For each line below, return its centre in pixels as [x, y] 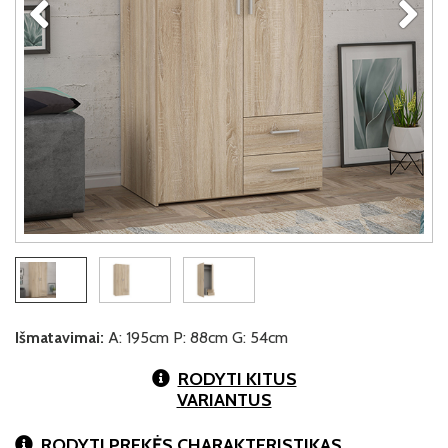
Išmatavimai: [59, 337]
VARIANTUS [224, 400]
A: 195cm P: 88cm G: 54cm [196, 337]
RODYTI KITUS [237, 379]
